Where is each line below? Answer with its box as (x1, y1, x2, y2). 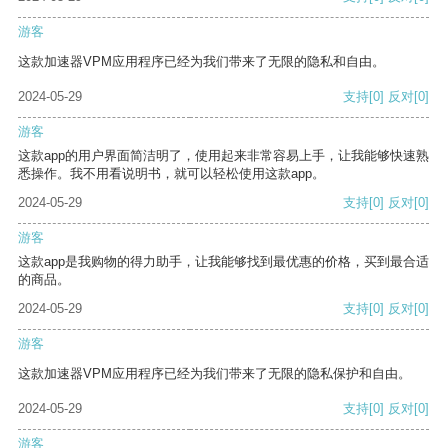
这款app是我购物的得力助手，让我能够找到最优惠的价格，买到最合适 (18, 254, 429, 270)
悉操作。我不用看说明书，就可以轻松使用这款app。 (18, 166, 325, 182)
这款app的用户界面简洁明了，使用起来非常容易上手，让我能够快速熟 (18, 148, 429, 164)
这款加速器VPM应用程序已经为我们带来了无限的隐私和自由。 (18, 54, 385, 70)
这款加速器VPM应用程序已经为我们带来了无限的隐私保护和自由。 (18, 366, 411, 382)
